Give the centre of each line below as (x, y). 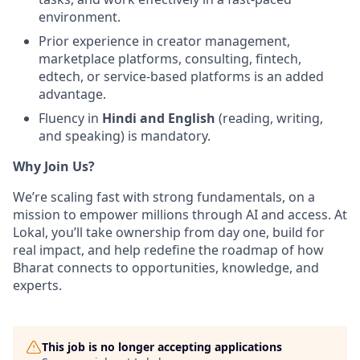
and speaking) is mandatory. (125, 136)
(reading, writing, (269, 118)
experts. (37, 285)
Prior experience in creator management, (164, 41)
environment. (80, 17)
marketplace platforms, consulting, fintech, (170, 59)
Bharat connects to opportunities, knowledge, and (166, 268)
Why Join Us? (54, 166)
